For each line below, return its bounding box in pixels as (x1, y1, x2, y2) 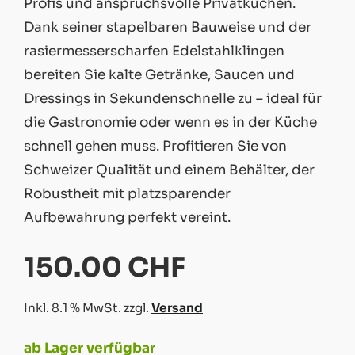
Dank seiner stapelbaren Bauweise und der (24, 19, 311, 36)
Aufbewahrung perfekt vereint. (24, 209, 231, 226)
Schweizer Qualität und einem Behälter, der (24, 162, 315, 178)
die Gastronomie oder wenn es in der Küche (24, 114, 317, 131)
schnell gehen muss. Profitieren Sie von (24, 138, 287, 155)
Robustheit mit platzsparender (24, 185, 231, 202)
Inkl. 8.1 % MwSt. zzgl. (24, 300, 151, 315)
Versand (151, 300, 203, 315)
